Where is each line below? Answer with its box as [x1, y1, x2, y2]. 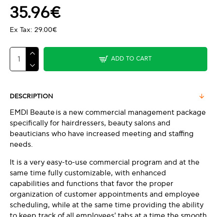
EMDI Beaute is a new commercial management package [10, 108, 206, 117]
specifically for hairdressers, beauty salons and [10, 119, 170, 127]
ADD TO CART [111, 55, 152, 62]
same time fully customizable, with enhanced [10, 169, 166, 177]
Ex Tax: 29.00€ [10, 26, 57, 34]
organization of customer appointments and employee [10, 190, 200, 199]
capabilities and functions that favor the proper [10, 179, 173, 188]
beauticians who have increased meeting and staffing [10, 129, 194, 138]
